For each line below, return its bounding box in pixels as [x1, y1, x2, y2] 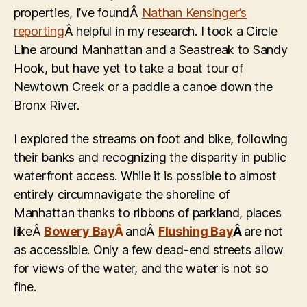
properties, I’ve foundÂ [14, 5, 142, 20]
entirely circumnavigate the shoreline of [14, 187, 230, 202]
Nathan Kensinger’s [141, 5, 247, 20]
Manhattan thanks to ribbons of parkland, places [14, 206, 282, 221]
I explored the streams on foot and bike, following [14, 132, 288, 147]
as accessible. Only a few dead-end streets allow [14, 243, 284, 258]
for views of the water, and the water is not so [14, 261, 269, 276]
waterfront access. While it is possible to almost [14, 169, 277, 184]
